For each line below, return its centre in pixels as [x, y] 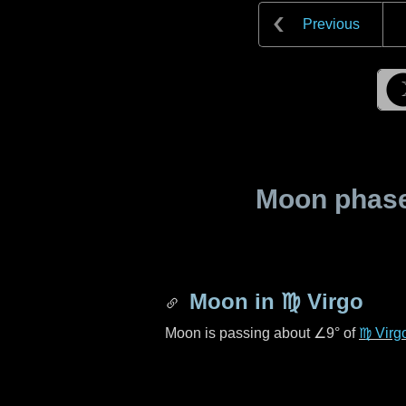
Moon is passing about [239, 333]
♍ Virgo [322, 301]
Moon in [232, 301]
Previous [331, 24]
